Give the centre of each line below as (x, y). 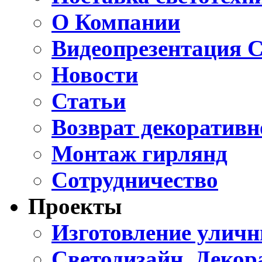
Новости (95, 75)
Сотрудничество (135, 180)
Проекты (75, 206)
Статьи (89, 101)
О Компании (116, 22)
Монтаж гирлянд (139, 154)
